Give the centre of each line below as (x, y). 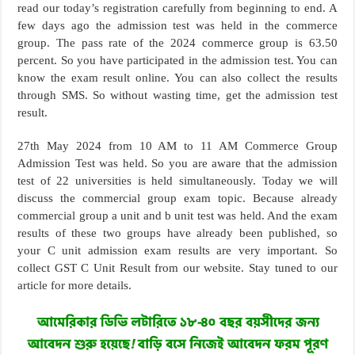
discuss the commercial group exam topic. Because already (177, 198)
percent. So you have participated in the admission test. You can (177, 60)
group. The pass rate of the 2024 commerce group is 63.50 (177, 43)
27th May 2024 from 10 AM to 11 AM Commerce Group (177, 146)
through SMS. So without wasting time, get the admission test (177, 95)
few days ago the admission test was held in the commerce (177, 25)
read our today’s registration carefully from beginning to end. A (177, 8)
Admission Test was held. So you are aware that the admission (177, 163)
